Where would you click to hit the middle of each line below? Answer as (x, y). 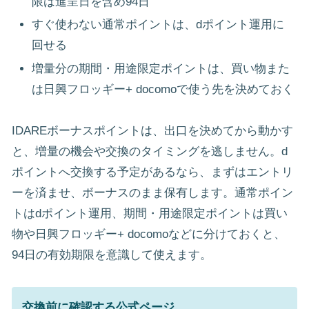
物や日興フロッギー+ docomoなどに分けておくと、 (149, 235)
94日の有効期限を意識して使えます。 (112, 255)
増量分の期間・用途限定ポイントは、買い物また (161, 68)
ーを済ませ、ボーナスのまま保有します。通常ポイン (152, 193)
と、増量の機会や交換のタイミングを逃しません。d (150, 152)
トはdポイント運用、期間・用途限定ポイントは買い (150, 214)
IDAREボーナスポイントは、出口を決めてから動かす (152, 131)
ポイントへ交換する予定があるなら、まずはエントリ (152, 172)
